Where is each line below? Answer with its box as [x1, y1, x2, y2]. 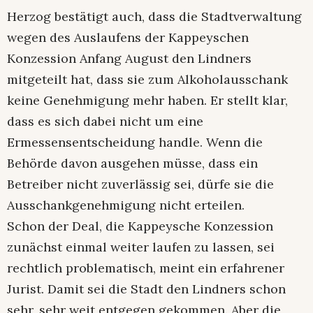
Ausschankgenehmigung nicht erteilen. [7, 196, 245, 213]
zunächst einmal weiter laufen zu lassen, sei [7, 238, 275, 255]
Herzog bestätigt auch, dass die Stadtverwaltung [7, 8, 302, 24]
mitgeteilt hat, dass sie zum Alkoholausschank [7, 71, 288, 87]
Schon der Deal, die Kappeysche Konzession [7, 217, 273, 234]
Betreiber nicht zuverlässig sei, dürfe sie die [7, 175, 274, 192]
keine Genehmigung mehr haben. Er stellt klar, [7, 92, 288, 108]
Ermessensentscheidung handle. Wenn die [7, 133, 263, 150]
